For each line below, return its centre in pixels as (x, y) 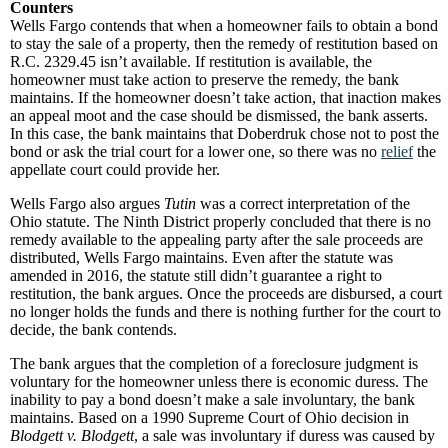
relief (397, 151)
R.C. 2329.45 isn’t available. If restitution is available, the (191, 61)
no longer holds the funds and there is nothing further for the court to (225, 311)
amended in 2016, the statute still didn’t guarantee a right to (196, 275)
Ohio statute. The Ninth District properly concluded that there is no (220, 221)
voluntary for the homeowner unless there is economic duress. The (219, 381)
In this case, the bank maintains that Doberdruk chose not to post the (224, 133)
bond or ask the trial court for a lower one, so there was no (195, 151)
